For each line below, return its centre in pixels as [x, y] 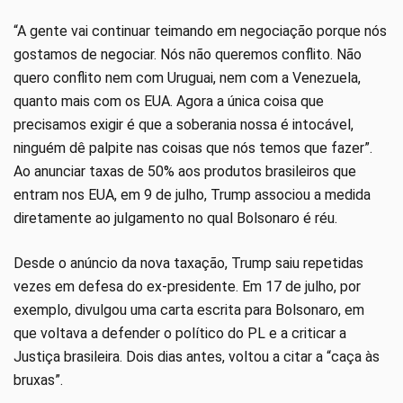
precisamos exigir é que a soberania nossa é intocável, [184, 125]
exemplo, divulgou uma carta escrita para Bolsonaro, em [189, 310]
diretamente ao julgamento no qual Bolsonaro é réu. [175, 219]
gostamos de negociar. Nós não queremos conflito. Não [188, 55]
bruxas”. [38, 381]
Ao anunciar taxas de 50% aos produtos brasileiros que [185, 172]
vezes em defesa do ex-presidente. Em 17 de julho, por [187, 287]
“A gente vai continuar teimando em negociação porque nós [200, 31]
